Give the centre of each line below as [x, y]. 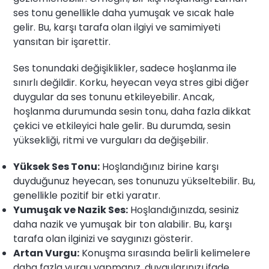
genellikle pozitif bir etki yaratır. [87, 196]
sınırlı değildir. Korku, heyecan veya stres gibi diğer [131, 83]
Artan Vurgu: [47, 253]
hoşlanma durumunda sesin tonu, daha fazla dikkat [132, 112]
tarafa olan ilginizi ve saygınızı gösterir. [103, 239]
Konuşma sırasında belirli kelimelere [165, 253]
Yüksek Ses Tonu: [57, 167]
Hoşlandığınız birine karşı [159, 167]
